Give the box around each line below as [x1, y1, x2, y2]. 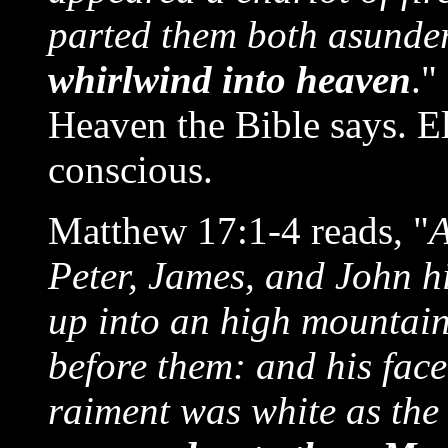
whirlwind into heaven [48, 58, 411, 101]
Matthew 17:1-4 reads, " [48, 209, 429, 252]
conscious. [48, 148, 213, 191]
